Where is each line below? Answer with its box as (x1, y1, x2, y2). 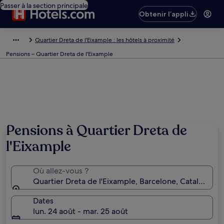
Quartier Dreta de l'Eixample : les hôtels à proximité (35, 36, 174, 44)
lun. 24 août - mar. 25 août (33, 206, 128, 216)
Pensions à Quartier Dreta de (6, 121, 187, 140)
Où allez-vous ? (33, 165, 88, 176)
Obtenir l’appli (139, 9, 189, 18)
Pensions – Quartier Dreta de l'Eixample (6, 50, 113, 58)
